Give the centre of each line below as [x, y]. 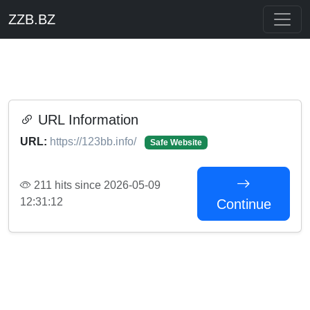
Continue [244, 204]
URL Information [86, 120]
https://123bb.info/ [94, 142]
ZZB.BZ [32, 19]
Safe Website [176, 143]
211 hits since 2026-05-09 [96, 185]
